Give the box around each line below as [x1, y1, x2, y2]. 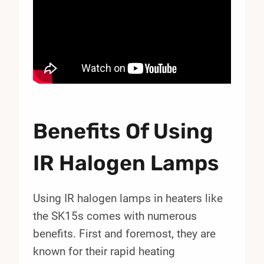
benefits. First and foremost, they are [33, 226, 216, 240]
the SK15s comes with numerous [33, 209, 197, 223]
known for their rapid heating [33, 244, 175, 258]
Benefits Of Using [33, 118, 213, 144]
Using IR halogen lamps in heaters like [33, 191, 223, 205]
